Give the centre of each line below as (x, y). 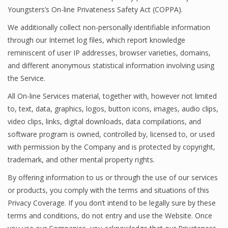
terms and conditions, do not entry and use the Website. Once (110, 216)
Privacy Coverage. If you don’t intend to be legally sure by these (112, 203)
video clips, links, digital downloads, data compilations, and (104, 121)
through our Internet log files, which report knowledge (96, 40)
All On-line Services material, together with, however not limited (112, 96)
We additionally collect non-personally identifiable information (109, 27)
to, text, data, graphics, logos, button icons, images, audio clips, (113, 109)
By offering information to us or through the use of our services (113, 177)
